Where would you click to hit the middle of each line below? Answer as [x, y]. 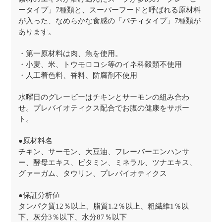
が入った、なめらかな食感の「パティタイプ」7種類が [110, 21]
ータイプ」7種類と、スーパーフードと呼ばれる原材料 [110, 10]
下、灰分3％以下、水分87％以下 [73, 217]
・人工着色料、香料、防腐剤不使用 [78, 75]
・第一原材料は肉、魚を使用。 [71, 54]
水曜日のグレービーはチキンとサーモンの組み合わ [104, 97]
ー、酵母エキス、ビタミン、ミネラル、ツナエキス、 [108, 163]
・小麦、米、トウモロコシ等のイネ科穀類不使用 [100, 64]
